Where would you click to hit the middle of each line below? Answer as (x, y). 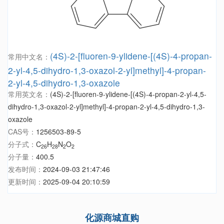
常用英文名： (29, 94)
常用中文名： (29, 57)
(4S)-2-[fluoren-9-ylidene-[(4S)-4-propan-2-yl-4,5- (128, 94)
